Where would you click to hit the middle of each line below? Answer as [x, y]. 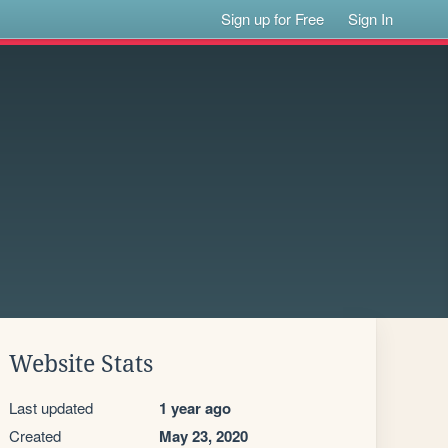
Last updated [51, 407]
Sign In [371, 18]
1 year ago [195, 408]
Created [35, 435]
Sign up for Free [273, 18]
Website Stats [81, 364]
